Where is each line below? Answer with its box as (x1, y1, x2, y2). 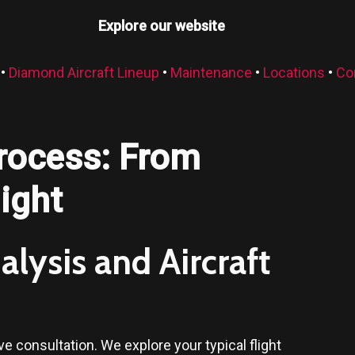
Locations (262, 63, 325, 81)
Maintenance (170, 63, 252, 81)
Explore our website (98, 17, 225, 34)
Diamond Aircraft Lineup (8, 63, 159, 81)
